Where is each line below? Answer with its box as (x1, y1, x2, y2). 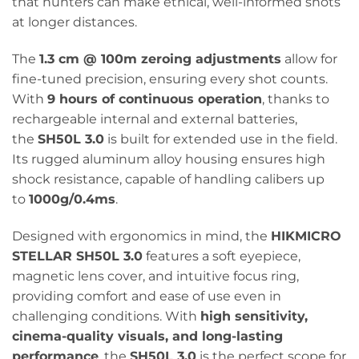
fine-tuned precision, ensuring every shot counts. (12, 71, 328, 87)
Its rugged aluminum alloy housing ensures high (12, 151, 325, 167)
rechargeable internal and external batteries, (12, 111, 297, 127)
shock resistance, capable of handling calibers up (12, 171, 325, 187)
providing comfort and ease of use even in (12, 288, 281, 304)
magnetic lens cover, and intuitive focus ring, (12, 268, 299, 284)
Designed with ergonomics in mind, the (12, 228, 271, 244)
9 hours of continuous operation (47, 91, 262, 107)
